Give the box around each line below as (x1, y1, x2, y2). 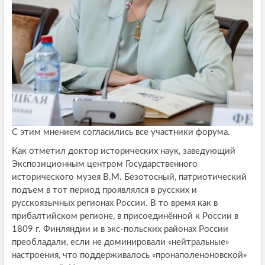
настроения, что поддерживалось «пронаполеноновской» (11, 250, 247, 260)
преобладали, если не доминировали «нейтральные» (11, 237, 229, 247)
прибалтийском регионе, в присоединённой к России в (11, 211, 238, 221)
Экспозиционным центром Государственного (11, 159, 198, 169)
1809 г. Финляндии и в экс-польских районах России (11, 224, 228, 234)
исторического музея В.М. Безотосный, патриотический (11, 172, 247, 182)
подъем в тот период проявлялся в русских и (11, 185, 197, 195)
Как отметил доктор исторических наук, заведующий (11, 146, 235, 156)
